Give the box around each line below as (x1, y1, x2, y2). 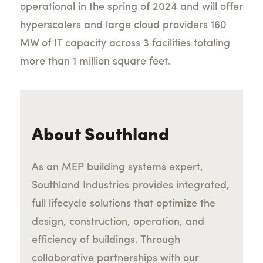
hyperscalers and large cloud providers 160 (19, 20, 227, 32)
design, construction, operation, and (31, 217, 204, 228)
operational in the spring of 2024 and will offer (19, 2, 243, 14)
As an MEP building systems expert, (31, 162, 203, 174)
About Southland (31, 127, 169, 146)
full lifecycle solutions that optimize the (31, 198, 215, 210)
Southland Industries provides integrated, (31, 180, 230, 192)
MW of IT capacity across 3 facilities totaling (19, 38, 230, 50)
